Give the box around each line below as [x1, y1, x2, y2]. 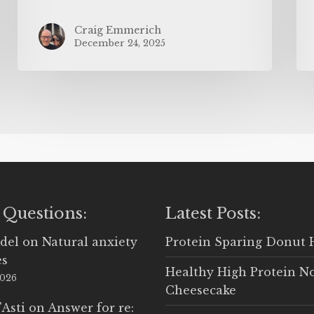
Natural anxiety [42, 234, 138, 249]
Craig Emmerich [74, 23, 162, 36]
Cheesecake [165, 282, 236, 297]
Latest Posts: [165, 203, 261, 223]
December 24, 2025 [74, 36, 166, 49]
